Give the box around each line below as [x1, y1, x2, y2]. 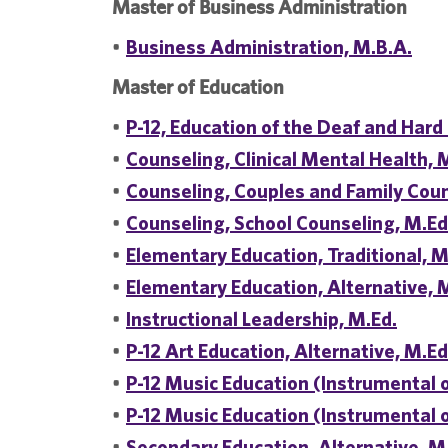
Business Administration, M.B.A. [126, 35, 412, 58]
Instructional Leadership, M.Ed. [126, 307, 397, 330]
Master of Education [112, 75, 284, 98]
